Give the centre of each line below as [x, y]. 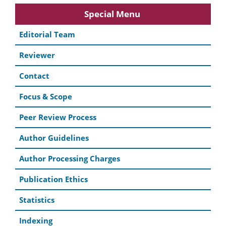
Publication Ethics [53, 179]
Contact [34, 75]
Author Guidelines [54, 137]
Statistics [37, 200]
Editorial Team [47, 34]
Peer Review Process [58, 117]
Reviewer [37, 55]
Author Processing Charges [70, 158]
